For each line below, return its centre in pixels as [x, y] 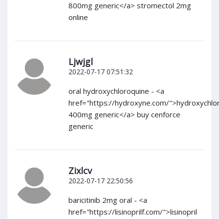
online [78, 17]
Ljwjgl [81, 62]
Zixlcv [80, 171]
